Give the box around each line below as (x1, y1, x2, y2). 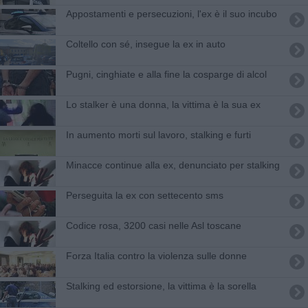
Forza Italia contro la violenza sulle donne (65, 250, 247, 261)
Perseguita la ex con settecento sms (65, 189, 223, 201)
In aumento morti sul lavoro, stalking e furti (65, 129, 251, 140)
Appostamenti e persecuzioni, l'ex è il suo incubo (65, 8, 277, 19)
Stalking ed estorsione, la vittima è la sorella (65, 280, 256, 291)
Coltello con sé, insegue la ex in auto (65, 38, 225, 49)
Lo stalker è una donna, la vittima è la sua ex (65, 98, 261, 110)
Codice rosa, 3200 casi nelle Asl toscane (65, 219, 241, 231)
